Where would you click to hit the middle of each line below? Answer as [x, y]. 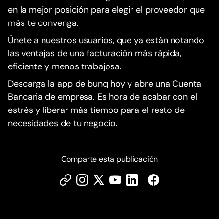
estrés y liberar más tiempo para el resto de [97, 110]
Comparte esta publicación [109, 159]
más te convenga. [43, 23]
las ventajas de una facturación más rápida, [95, 54]
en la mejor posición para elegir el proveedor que [106, 10]
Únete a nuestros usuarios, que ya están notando [106, 40]
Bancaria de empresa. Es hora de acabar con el [102, 97]
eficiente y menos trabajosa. [65, 67]
